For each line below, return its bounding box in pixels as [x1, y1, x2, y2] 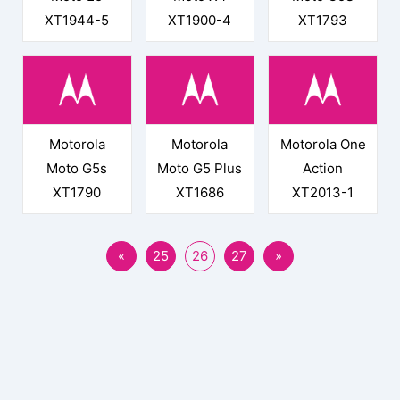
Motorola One [279, 136, 366, 154]
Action [303, 160, 344, 178]
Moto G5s [46, 160, 108, 178]
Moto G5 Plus [157, 160, 243, 178]
